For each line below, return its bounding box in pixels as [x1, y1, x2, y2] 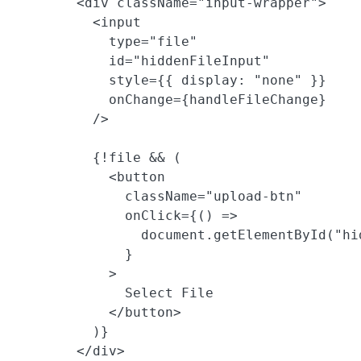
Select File [12, 285, 214, 301]
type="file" [12, 34, 197, 50]
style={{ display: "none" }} [12, 73, 326, 89]
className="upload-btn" [12, 189, 302, 205]
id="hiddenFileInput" [12, 53, 270, 69]
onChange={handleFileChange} [12, 92, 326, 108]
